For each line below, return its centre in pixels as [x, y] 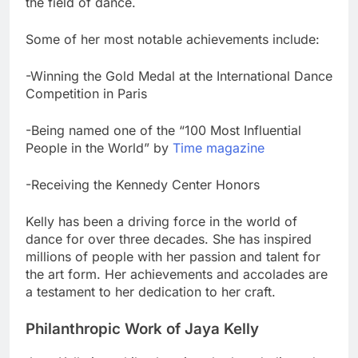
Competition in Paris [86, 94]
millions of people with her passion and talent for [173, 257]
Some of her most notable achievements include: [173, 40]
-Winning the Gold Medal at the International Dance [179, 76]
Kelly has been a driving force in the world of [161, 222]
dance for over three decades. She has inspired [169, 239]
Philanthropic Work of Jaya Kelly [142, 329]
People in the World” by [99, 148]
